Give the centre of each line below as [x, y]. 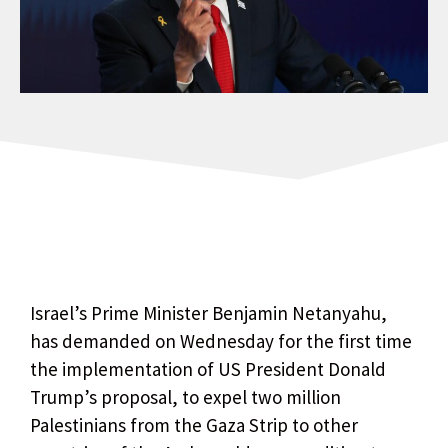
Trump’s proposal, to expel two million [185, 396]
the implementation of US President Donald [208, 368]
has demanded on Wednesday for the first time [221, 340]
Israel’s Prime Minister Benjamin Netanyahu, [208, 312]
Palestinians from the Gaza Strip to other [194, 424]
